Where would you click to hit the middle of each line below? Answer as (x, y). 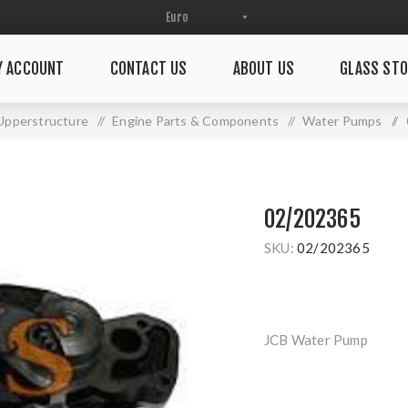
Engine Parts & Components (196, 121)
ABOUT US (264, 69)
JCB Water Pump (316, 340)
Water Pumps (342, 121)
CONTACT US (148, 69)
